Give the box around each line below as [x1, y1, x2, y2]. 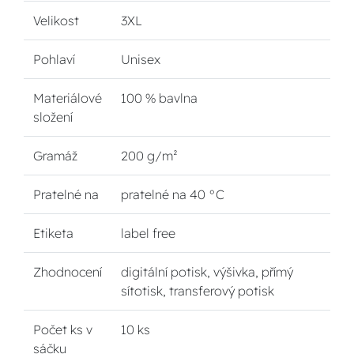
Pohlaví [33, 51, 75, 67]
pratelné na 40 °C [121, 186, 224, 202]
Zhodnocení [33, 264, 102, 280]
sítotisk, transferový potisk [121, 283, 274, 299]
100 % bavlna [121, 90, 198, 106]
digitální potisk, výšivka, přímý [121, 264, 293, 280]
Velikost [33, 13, 79, 28]
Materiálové [33, 90, 102, 106]
